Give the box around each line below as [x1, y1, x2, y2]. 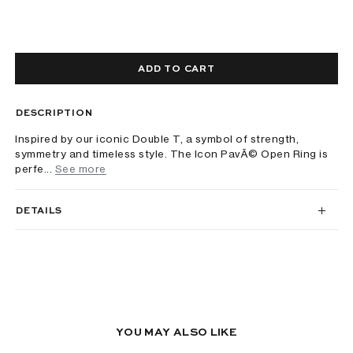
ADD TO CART [138, 65, 215, 74]
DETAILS [16, 206, 62, 216]
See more [54, 162, 106, 175]
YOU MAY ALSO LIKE [115, 327, 238, 338]
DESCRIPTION [16, 109, 93, 118]
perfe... [15, 162, 53, 175]
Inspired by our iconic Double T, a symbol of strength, [15, 132, 299, 145]
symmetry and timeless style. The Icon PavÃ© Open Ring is [15, 147, 329, 160]
